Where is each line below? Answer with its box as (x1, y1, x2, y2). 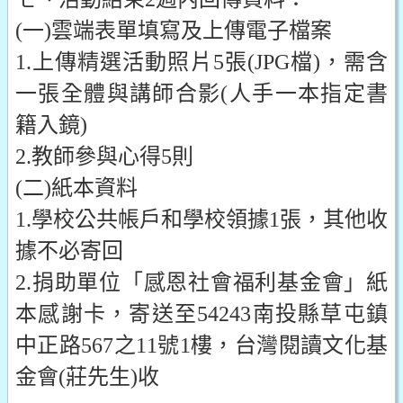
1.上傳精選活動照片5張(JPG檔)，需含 (15, 50, 388, 74)
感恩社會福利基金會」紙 (143, 271, 388, 294)
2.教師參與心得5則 (15, 145, 193, 168)
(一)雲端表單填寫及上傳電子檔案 (15, 19, 332, 42)
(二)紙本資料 (15, 176, 138, 200)
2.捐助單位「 (15, 271, 144, 294)
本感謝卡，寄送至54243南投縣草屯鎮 (15, 302, 388, 326)
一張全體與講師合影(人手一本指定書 (15, 82, 388, 105)
